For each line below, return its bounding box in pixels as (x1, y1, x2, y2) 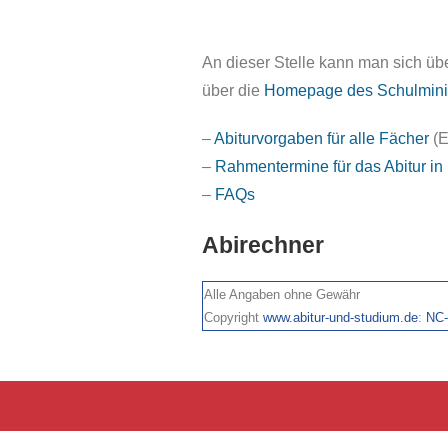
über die (202, 82, 264, 99)
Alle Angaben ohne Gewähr (204, 287, 360, 302)
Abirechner (202, 232, 324, 258)
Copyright (204, 310, 263, 325)
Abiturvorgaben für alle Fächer (214, 130, 429, 147)
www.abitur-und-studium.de (263, 310, 418, 325)
